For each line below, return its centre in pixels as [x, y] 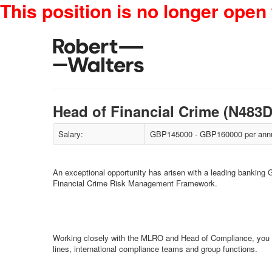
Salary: [71, 134]
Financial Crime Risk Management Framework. [135, 183]
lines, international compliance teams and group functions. [155, 249]
